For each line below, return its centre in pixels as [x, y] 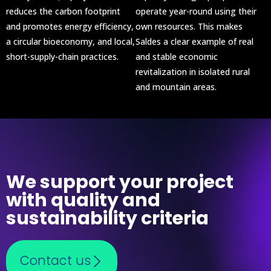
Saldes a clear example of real [194, 41]
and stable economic [177, 56]
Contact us [55, 260]
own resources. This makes [189, 26]
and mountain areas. [176, 87]
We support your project [120, 182]
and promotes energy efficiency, [70, 26]
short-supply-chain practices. [62, 56]
